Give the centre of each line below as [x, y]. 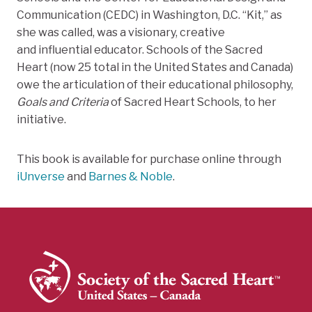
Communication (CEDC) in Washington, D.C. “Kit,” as [149, 15]
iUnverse [41, 177]
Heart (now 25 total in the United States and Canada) [155, 68]
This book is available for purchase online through [149, 159]
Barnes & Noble [131, 177]
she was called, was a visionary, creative [121, 33]
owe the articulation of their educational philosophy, [155, 85]
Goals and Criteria [63, 102]
